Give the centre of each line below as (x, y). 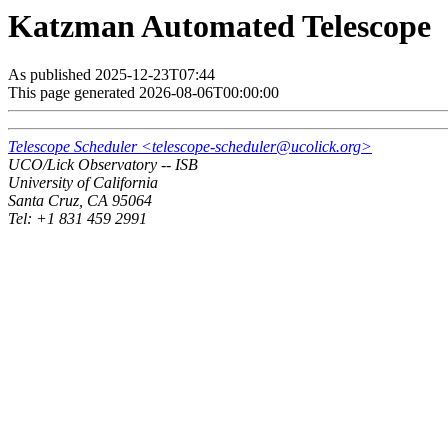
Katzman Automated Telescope (219, 26)
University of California (83, 183)
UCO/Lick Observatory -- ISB (103, 165)
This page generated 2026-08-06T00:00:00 (143, 93)
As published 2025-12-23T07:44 (111, 75)
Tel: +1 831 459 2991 (77, 219)
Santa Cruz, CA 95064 (80, 201)
